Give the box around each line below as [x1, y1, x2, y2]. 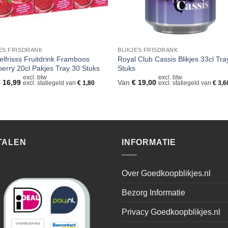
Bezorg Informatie [122, 188, 185, 197]
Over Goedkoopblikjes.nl [122, 168, 211, 178]
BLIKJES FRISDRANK [118, 47, 178, 53]
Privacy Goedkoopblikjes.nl [122, 207, 220, 216]
